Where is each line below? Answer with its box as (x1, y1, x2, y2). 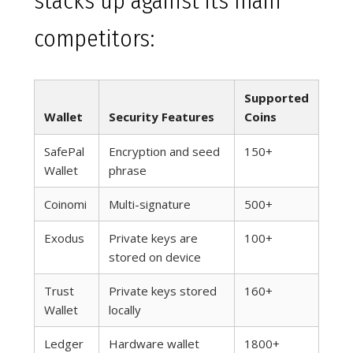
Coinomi (44, 196, 87, 213)
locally (109, 302, 141, 318)
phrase (109, 162, 147, 179)
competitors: (34, 24, 154, 54)
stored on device (109, 249, 201, 266)
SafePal (44, 143, 84, 160)
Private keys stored (109, 283, 217, 299)
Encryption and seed (109, 143, 220, 160)
